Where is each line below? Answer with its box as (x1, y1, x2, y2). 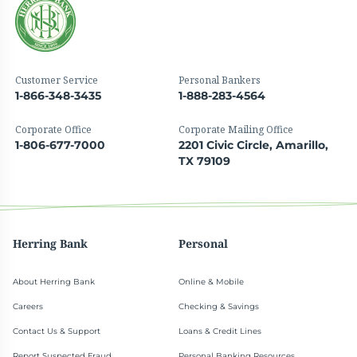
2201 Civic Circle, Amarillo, (178, 138, 328, 153)
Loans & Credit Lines (178, 326, 261, 337)
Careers (13, 301, 44, 312)
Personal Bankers (178, 73, 261, 88)
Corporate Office (15, 123, 92, 137)
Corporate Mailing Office (178, 123, 293, 137)
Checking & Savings (178, 301, 259, 312)
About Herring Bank (13, 277, 96, 288)
